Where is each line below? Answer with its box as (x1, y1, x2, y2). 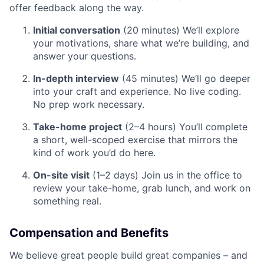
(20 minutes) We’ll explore (120, 24, 239, 36)
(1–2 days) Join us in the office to (90, 169, 242, 181)
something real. (33, 195, 101, 207)
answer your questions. (33, 50, 136, 62)
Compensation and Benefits (9, 226, 169, 240)
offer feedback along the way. (9, 2, 144, 14)
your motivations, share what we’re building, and (33, 37, 249, 49)
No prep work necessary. (33, 98, 144, 110)
